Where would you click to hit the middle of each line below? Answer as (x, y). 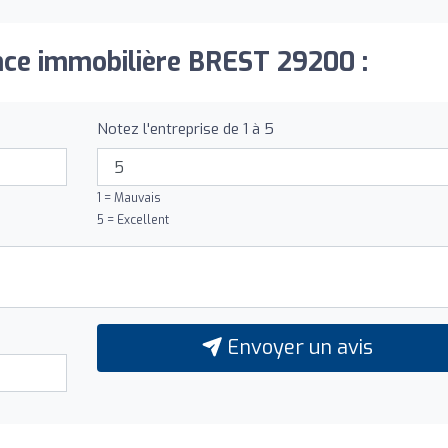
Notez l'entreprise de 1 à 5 (185, 129)
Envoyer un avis (297, 348)
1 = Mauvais (128, 198)
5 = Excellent (132, 220)
